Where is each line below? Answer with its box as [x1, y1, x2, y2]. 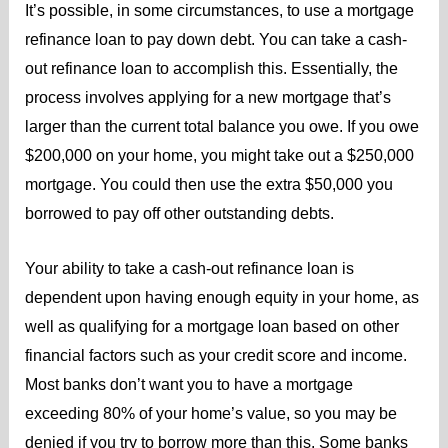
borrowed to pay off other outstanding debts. [24, 205, 334, 223]
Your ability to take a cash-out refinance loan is [24, 259, 354, 277]
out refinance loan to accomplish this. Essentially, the [24, 60, 398, 78]
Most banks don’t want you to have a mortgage [24, 375, 353, 393]
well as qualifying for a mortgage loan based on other [24, 317, 399, 335]
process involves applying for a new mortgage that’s [24, 89, 391, 107]
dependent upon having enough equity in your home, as [24, 288, 419, 306]
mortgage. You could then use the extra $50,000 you [24, 176, 393, 194]
